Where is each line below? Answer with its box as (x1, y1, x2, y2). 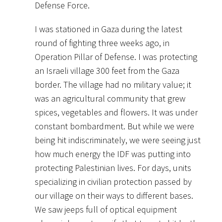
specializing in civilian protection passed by (35, 175, 192, 187)
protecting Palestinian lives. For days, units (35, 162, 191, 173)
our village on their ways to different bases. (35, 189, 193, 201)
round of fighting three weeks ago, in (35, 37, 169, 49)
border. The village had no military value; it (35, 78, 191, 90)
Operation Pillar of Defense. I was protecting (35, 51, 197, 62)
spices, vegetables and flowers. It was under (35, 106, 198, 118)
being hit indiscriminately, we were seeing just (35, 134, 201, 146)
